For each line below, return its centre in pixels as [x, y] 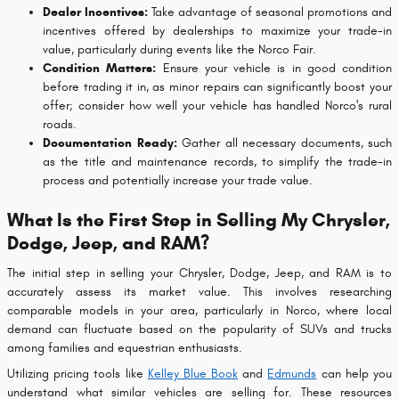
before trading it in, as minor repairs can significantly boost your [217, 86]
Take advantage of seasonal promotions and [270, 12]
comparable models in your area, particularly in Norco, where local [199, 311]
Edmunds [292, 374]
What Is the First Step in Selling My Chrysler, [199, 220]
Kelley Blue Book [193, 374]
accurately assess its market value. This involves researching [199, 292]
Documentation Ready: [110, 142]
